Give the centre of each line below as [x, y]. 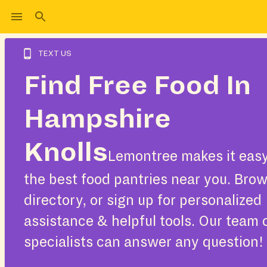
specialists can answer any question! [144, 242]
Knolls [66, 153]
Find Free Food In [137, 86]
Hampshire [97, 119]
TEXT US [55, 54]
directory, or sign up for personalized [143, 201]
